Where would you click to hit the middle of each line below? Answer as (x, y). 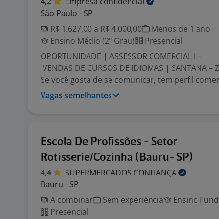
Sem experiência (132, 200)
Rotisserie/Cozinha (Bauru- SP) (117, 158)
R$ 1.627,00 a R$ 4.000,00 (95, 29)
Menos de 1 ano (180, 29)
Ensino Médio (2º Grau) (92, 41)
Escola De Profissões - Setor (109, 142)
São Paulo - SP (67, 13)
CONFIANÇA (156, 173)
